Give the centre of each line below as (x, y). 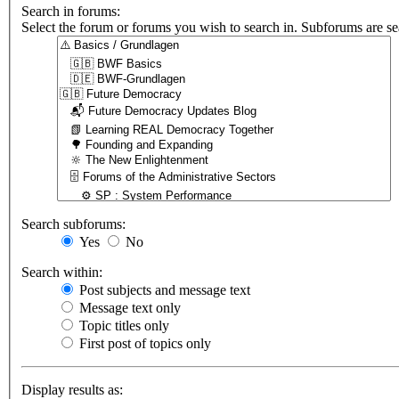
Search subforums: (73, 224)
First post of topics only (143, 344)
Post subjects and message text (163, 290)
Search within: (62, 273)
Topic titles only (122, 326)
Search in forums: (71, 12)
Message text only (128, 308)
